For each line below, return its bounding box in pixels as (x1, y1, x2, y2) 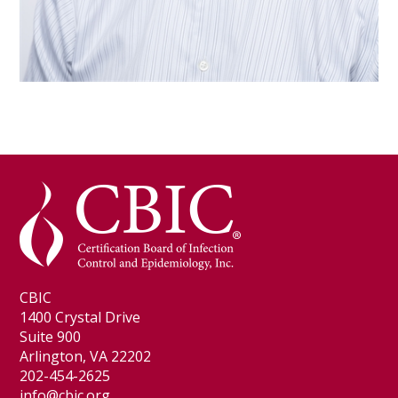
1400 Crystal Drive (20, 306, 141, 327)
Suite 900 (20, 326, 82, 346)
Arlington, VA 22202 (20, 346, 152, 366)
